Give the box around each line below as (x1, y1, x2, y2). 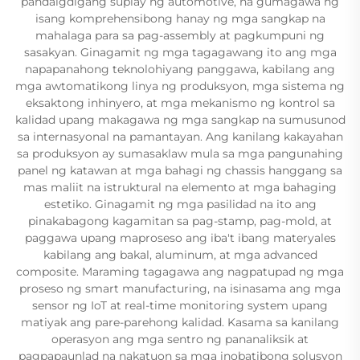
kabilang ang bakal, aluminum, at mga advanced (43, 247, 317, 262)
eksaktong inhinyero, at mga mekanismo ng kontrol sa (25, 96, 335, 110)
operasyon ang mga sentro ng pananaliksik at (51, 332, 309, 346)
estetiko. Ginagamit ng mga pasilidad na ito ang (43, 197, 317, 211)
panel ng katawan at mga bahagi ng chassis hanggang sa (18, 163, 342, 178)
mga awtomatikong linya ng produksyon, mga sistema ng (15, 79, 345, 93)
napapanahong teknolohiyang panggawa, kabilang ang (25, 62, 335, 76)
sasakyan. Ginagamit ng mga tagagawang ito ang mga (23, 45, 337, 59)
